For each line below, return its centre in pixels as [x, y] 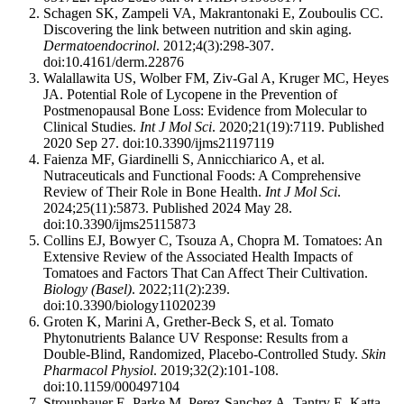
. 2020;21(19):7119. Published [298, 127]
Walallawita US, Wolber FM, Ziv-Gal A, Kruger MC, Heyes [216, 78]
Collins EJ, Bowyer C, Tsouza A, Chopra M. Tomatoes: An [213, 241]
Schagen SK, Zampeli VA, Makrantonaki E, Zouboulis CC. [213, 14]
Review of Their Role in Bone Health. [154, 192]
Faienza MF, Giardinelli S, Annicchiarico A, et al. [184, 160]
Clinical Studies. [92, 127]
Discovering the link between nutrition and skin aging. [197, 30]
